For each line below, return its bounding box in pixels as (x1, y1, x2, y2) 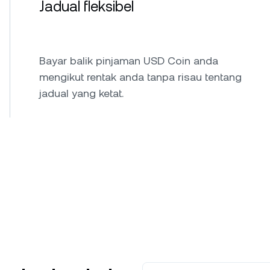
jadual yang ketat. (39, 87, 124, 99)
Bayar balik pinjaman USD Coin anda (39, 54, 218, 67)
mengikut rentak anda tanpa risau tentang (39, 71, 242, 83)
